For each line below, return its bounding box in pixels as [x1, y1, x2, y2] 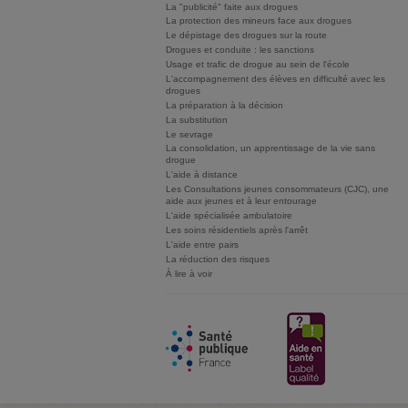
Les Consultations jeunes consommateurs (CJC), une [166, 184, 389, 195]
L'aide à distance [166, 169, 238, 180]
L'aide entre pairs [166, 239, 239, 250]
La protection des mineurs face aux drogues [166, 15, 352, 26]
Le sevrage [166, 128, 213, 139]
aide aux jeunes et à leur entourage [166, 196, 317, 207]
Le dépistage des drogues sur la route [166, 30, 327, 41]
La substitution [166, 114, 228, 125]
